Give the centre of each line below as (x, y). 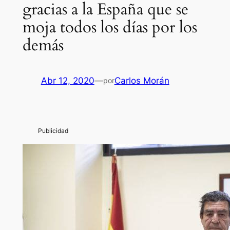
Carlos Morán (142, 81)
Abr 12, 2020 (68, 81)
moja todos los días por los (110, 27)
